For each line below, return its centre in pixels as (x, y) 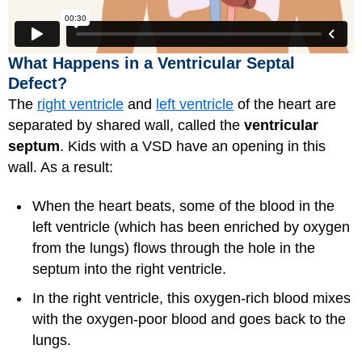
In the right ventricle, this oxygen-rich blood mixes (192, 299)
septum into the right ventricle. (129, 269)
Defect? (38, 83)
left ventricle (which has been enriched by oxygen (191, 227)
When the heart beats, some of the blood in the (183, 206)
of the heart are (285, 104)
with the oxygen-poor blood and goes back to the (189, 320)
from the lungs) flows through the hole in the (174, 248)
